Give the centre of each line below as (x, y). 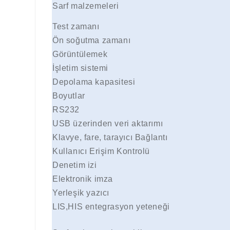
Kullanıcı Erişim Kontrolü (101, 151)
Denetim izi (75, 165)
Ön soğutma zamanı (92, 41)
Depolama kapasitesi (94, 82)
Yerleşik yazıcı (81, 193)
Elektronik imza (83, 179)
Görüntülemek (80, 54)
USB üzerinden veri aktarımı (108, 124)
